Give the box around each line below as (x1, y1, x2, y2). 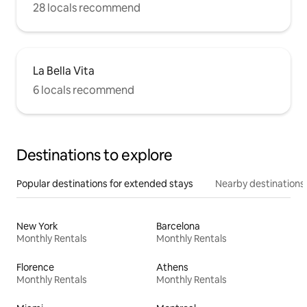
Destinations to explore (16, 145, 173, 165)
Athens (156, 260, 188, 273)
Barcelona (156, 219, 200, 232)
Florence (16, 260, 54, 273)
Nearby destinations (215, 177, 305, 190)
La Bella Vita (33, 63, 95, 78)
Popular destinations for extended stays (16, 177, 193, 190)
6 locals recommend (33, 82, 134, 97)
